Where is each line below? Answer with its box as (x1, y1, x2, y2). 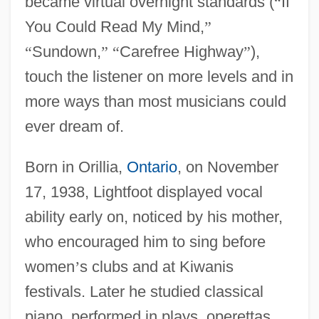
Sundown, (31, 42, 101, 61)
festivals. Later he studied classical (24, 282, 263, 300)
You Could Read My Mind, (24, 17, 204, 36)
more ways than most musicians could (24, 92, 286, 110)
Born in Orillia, (24, 157, 127, 176)
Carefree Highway (119, 42, 244, 61)
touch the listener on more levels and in (24, 67, 293, 85)
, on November (177, 157, 278, 176)
